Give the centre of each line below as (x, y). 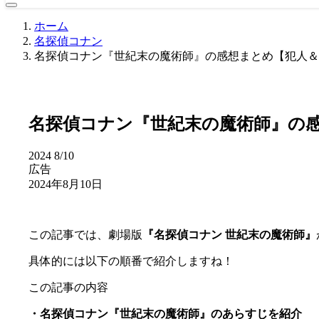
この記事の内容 (68, 287)
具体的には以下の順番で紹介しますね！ (131, 261)
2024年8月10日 (66, 184)
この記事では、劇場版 (85, 234)
